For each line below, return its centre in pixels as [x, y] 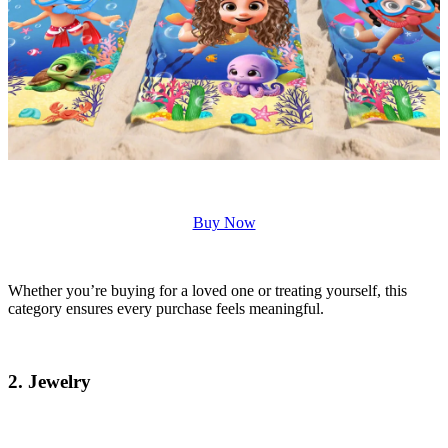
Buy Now [224, 223]
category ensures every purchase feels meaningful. [166, 309]
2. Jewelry [49, 381]
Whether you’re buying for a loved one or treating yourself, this [207, 291]
